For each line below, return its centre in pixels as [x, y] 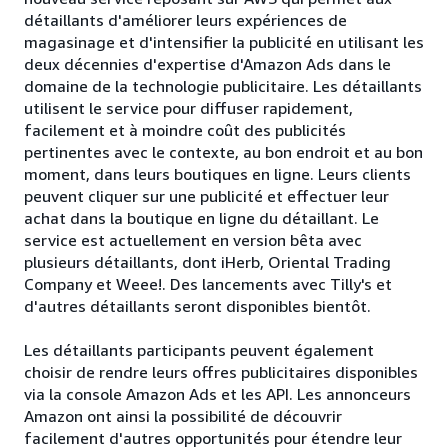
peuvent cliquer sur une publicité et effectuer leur [206, 196]
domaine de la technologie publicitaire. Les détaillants [223, 86]
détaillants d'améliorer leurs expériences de [185, 20]
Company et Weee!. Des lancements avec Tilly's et [208, 284]
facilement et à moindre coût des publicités [185, 130]
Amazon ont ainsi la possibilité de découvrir [183, 416]
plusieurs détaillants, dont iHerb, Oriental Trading [207, 262]
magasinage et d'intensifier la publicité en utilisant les [224, 42]
